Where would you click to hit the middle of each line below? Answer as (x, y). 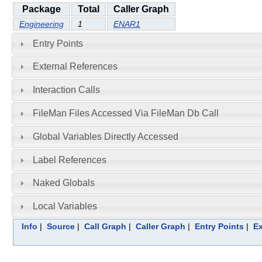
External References (75, 67)
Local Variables (65, 206)
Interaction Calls (66, 90)
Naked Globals (63, 183)
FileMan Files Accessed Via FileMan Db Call (125, 113)
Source (61, 227)
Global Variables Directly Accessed (105, 136)
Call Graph (105, 227)
